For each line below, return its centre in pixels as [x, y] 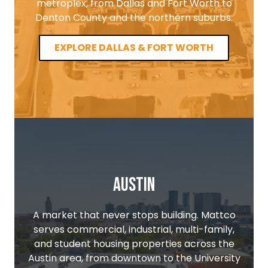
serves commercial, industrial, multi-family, [134, 229]
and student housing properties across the [134, 243]
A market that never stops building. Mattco [134, 215]
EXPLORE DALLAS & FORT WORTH [134, 47]
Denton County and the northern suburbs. [134, 17]
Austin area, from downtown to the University [134, 258]
